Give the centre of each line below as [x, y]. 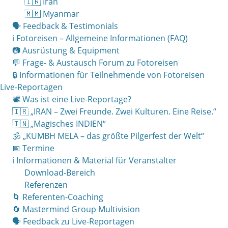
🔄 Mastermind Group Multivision [76, 209]
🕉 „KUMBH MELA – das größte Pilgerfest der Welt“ [108, 136]
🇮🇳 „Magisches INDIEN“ [59, 124]
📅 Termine [33, 148]
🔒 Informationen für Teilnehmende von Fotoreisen [108, 75]
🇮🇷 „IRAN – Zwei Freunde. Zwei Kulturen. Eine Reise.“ [114, 112]
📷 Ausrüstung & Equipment [66, 51]
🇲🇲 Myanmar [52, 14]
